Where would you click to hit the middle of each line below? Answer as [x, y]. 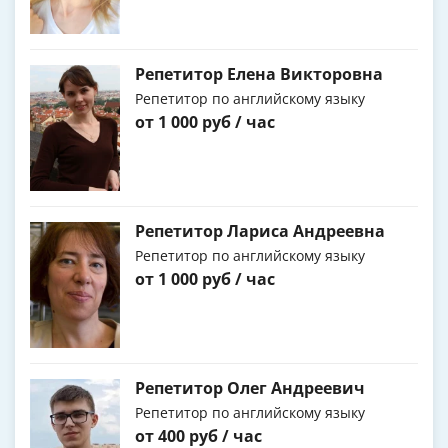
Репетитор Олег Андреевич [250, 388]
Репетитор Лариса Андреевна [260, 231]
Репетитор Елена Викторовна [259, 74]
